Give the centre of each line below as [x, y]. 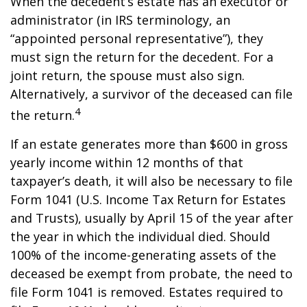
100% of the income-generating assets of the [143, 255]
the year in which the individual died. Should [140, 236]
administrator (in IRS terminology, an [120, 20]
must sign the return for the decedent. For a [142, 57]
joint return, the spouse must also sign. [127, 75]
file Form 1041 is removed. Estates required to [147, 292]
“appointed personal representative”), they [137, 38]
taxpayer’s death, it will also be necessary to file [151, 181]
